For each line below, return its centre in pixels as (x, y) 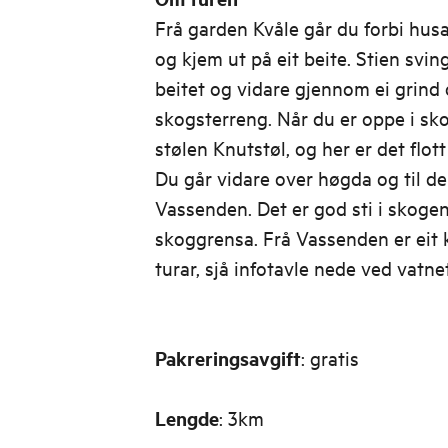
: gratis (329, 357)
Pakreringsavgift (227, 358)
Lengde (186, 418)
